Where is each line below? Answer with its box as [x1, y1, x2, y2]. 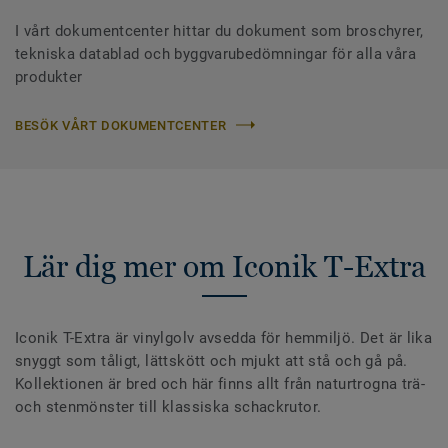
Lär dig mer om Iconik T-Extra [22, 248, 426, 284]
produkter [15, 67, 83, 86]
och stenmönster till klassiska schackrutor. [15, 397, 326, 416]
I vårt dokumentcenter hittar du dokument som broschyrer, [15, 21, 424, 40]
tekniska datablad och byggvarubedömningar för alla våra [15, 44, 416, 63]
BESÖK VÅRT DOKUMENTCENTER [15, 117, 227, 133]
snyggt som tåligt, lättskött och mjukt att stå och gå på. [15, 351, 408, 370]
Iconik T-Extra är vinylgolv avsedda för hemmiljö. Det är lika [15, 328, 433, 347]
